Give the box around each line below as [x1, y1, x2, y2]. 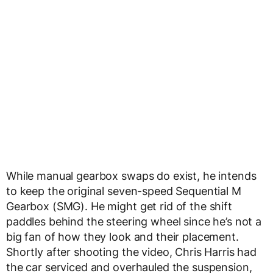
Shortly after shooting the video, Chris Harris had [6, 246, 257, 259]
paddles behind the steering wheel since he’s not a [6, 215, 261, 229]
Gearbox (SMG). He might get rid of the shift [6, 200, 232, 213]
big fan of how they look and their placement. [6, 230, 239, 244]
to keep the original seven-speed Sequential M [6, 185, 241, 198]
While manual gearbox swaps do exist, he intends [6, 169, 257, 183]
